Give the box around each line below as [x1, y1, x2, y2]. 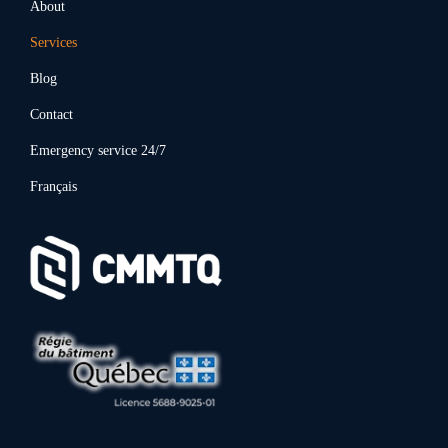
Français [30, 179, 77, 195]
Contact [30, 107, 73, 123]
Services [30, 35, 77, 51]
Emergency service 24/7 [30, 143, 166, 159]
